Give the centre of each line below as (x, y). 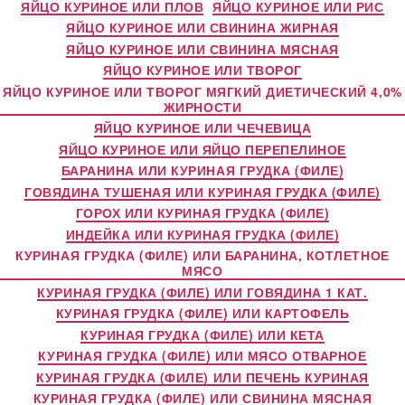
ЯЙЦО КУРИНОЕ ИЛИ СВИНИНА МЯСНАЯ (202, 48)
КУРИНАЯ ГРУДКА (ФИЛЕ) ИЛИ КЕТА (202, 334)
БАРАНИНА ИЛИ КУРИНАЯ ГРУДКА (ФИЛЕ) (202, 170)
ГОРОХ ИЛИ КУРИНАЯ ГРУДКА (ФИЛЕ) (202, 212)
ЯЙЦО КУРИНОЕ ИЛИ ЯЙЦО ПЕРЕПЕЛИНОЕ (202, 149)
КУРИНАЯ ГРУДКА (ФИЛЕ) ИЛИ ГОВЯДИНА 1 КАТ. (202, 292)
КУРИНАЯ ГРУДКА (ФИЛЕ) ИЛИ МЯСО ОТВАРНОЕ (202, 355)
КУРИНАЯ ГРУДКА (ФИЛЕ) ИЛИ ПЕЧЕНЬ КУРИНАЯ (202, 377)
